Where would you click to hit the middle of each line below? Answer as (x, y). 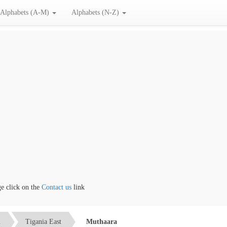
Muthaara (102, 221)
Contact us (47, 187)
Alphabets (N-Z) (96, 12)
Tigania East (43, 221)
